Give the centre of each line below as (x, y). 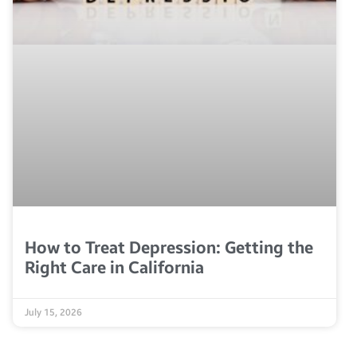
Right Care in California (114, 268)
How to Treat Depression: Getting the (169, 248)
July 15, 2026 (53, 313)
